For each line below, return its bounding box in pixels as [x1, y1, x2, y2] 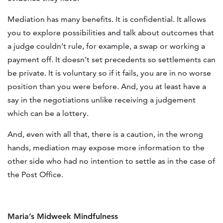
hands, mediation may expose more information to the [7, 143, 205, 153]
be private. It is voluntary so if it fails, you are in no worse [7, 68, 211, 78]
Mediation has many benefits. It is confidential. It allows [7, 14, 206, 24]
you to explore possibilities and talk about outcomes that [7, 28, 214, 38]
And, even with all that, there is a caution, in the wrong [7, 129, 203, 139]
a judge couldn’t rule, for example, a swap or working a [7, 41, 205, 51]
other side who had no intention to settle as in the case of [7, 156, 215, 166]
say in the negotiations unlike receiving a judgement [7, 95, 196, 105]
